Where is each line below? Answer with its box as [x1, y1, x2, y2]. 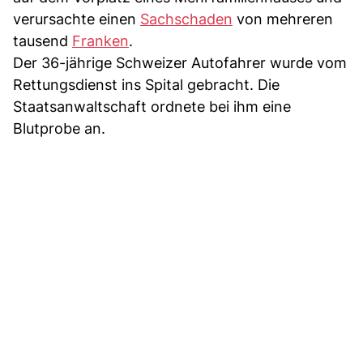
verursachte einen [13, 10, 140, 28]
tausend [13, 32, 72, 49]
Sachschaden [140, 10, 233, 28]
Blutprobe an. [13, 119, 105, 137]
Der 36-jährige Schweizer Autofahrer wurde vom [13, 53, 347, 71]
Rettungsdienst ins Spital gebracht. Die [13, 75, 280, 93]
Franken [72, 32, 129, 49]
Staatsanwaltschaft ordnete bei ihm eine [13, 97, 291, 115]
